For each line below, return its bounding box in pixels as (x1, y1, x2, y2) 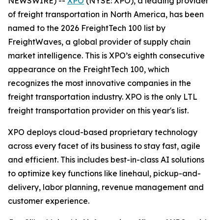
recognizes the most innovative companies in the (8, 78, 191, 88)
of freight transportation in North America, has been (8, 9, 204, 19)
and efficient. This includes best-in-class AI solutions (8, 155, 204, 165)
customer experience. (8, 196, 89, 206)
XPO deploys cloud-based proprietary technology (8, 127, 197, 137)
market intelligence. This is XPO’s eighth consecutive (8, 51, 205, 60)
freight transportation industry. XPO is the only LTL (8, 92, 197, 102)
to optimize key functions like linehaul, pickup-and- (8, 168, 201, 178)
